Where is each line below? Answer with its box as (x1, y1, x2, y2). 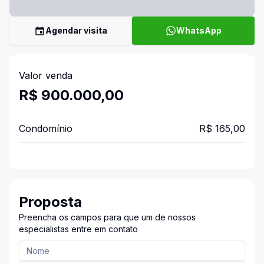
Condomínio (19, 123, 72, 134)
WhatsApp (176, 25, 222, 35)
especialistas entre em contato (19, 224, 138, 234)
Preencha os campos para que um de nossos (19, 212, 196, 222)
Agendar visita (45, 25, 107, 35)
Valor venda (19, 70, 72, 81)
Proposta (19, 193, 82, 210)
